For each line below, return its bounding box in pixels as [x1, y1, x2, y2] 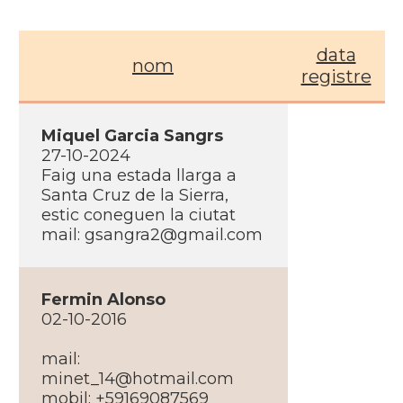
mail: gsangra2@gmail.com [40, 225, 263, 245]
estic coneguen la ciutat [40, 205, 236, 225]
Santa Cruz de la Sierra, [40, 185, 228, 205]
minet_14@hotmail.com [40, 369, 234, 389]
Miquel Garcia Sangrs [40, 126, 223, 146]
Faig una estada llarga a [40, 166, 237, 185]
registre [300, 66, 372, 87]
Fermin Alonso [40, 290, 166, 309]
